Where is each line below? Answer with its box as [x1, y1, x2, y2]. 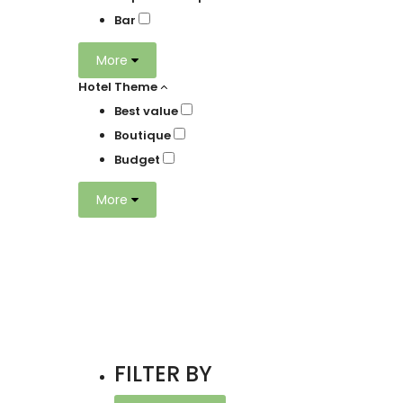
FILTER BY [114, 359, 212, 390]
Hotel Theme [78, 78, 157, 96]
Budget [114, 151, 163, 169]
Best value [114, 103, 181, 121]
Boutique [114, 127, 174, 145]
